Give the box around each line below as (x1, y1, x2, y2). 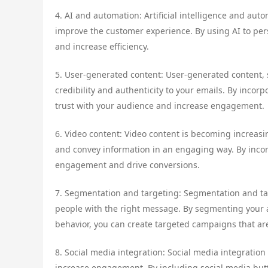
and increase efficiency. (55, 40, 149, 52)
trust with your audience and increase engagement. (55, 99, 264, 111)
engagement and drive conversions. (55, 159, 200, 170)
